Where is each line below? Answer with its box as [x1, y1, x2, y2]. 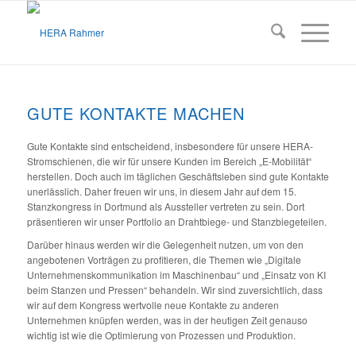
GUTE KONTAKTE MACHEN [26, 102, 245, 125]
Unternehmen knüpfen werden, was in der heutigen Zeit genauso [26, 313, 308, 327]
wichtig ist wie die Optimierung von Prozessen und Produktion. [26, 328, 296, 342]
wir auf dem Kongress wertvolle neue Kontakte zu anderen [26, 298, 279, 312]
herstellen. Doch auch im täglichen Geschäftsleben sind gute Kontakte [26, 169, 329, 184]
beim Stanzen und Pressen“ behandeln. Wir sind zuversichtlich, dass [26, 283, 323, 297]
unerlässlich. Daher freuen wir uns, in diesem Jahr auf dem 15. [26, 184, 296, 199]
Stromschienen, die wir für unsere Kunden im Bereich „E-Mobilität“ [26, 154, 311, 168]
